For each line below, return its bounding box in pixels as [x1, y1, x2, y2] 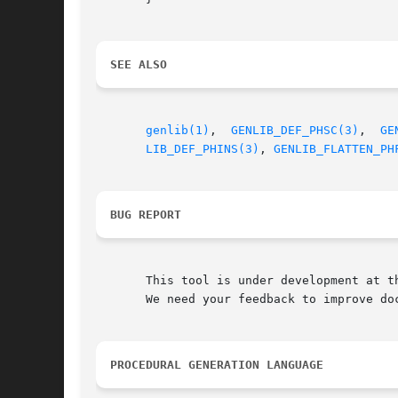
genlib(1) [146, 123, 210, 138]
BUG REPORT [110, 208, 181, 222]
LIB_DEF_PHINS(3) [146, 142, 259, 156]
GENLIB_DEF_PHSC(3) [231, 123, 359, 138]
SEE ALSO [110, 58, 167, 72]
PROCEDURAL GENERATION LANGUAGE [110, 358, 323, 372]
